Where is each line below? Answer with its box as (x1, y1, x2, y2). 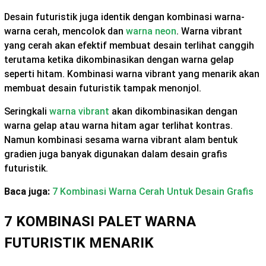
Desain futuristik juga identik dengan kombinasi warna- (4, 11, 245, 23)
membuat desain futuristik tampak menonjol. (4, 83, 204, 94)
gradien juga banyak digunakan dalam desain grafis (4, 148, 227, 160)
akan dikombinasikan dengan (109, 106, 237, 118)
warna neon (126, 26, 176, 37)
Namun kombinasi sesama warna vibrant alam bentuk (4, 134, 237, 146)
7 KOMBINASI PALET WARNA (4, 213, 196, 230)
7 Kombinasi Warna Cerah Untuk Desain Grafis (52, 186, 254, 198)
